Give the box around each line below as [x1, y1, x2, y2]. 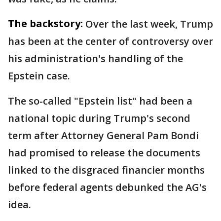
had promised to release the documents [8, 146, 200, 159]
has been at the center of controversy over [8, 35, 213, 48]
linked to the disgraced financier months [8, 163, 205, 177]
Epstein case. [8, 69, 70, 82]
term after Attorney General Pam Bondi [8, 129, 199, 142]
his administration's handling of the [8, 52, 183, 65]
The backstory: [8, 17, 83, 30]
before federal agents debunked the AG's [8, 181, 207, 194]
